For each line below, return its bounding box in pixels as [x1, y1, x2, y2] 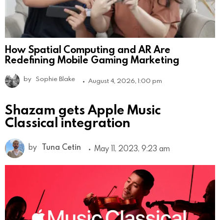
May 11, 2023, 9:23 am [94, 143, 170, 154]
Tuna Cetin [42, 142, 81, 152]
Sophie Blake [36, 74, 75, 83]
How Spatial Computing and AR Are [5, 43, 170, 56]
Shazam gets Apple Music [5, 101, 161, 118]
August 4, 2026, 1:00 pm [88, 76, 162, 85]
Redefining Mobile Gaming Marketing [5, 53, 179, 66]
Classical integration [5, 113, 130, 131]
